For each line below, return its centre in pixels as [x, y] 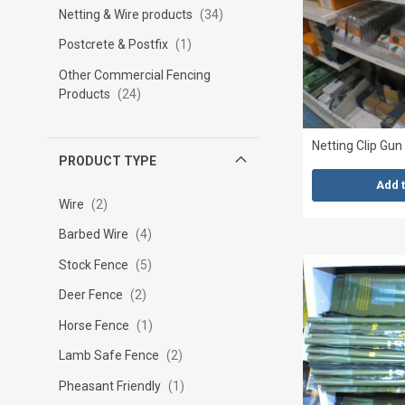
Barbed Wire [94, 235]
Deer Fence [92, 295]
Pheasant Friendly [111, 386]
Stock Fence [94, 264]
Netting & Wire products [127, 14]
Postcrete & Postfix [114, 45]
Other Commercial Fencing [134, 75]
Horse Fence [95, 325]
